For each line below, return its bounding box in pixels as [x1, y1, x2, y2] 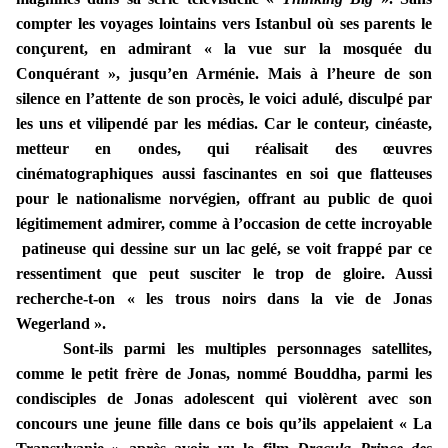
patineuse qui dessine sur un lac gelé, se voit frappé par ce [16, 240, 432, 258]
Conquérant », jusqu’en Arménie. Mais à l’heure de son [16, 65, 432, 83]
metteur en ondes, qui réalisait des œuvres [16, 140, 432, 158]
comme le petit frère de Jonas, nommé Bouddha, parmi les [16, 365, 432, 383]
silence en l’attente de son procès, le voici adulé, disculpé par [16, 90, 432, 108]
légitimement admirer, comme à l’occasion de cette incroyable [16, 215, 432, 233]
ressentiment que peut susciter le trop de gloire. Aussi [16, 265, 432, 283]
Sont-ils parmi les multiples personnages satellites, [63, 340, 432, 358]
